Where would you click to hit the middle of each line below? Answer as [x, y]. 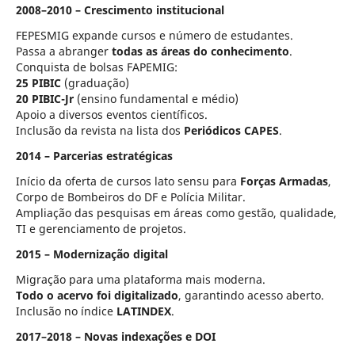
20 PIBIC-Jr [44, 98]
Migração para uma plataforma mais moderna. [140, 279]
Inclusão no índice [66, 311]
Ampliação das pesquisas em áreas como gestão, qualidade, [176, 212]
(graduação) [95, 82]
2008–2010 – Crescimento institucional [120, 10]
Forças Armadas [284, 181]
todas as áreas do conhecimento [200, 51]
